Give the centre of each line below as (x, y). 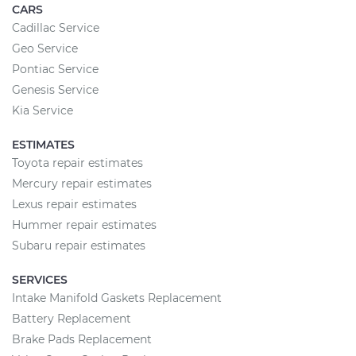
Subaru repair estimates (79, 246)
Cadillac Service (56, 28)
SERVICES (40, 280)
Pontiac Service (55, 70)
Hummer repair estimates (84, 225)
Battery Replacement (72, 319)
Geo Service (45, 49)
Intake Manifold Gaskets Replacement (117, 298)
